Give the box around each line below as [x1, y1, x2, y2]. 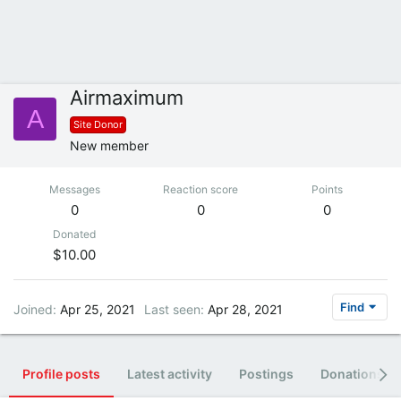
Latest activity [127, 366, 212, 381]
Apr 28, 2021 [208, 301, 283, 317]
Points [311, 183, 343, 196]
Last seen [144, 301, 200, 317]
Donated [53, 227, 96, 241]
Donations [320, 366, 384, 381]
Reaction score [163, 183, 238, 196]
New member [70, 138, 149, 153]
